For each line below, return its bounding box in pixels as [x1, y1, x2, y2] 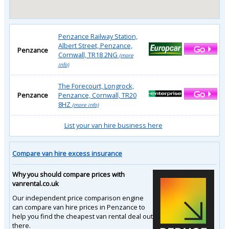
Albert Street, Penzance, [58, 40, 132, 50]
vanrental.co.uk [12, 178, 59, 188]
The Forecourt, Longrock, [58, 81, 134, 90]
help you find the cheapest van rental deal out [12, 211, 153, 221]
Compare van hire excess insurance [12, 148, 122, 158]
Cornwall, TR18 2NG [58, 50, 118, 59]
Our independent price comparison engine [12, 193, 144, 202]
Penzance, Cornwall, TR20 [58, 90, 136, 100]
